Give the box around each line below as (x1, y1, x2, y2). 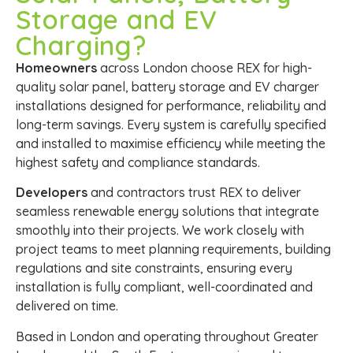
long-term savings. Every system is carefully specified (16, 117, 326, 133)
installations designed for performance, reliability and (16, 98, 326, 114)
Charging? (16, 29, 147, 62)
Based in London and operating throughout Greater (16, 328, 318, 344)
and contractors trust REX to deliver (87, 184, 301, 201)
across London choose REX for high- (97, 60, 312, 76)
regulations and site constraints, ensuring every (16, 260, 292, 277)
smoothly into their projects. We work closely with (16, 222, 304, 239)
